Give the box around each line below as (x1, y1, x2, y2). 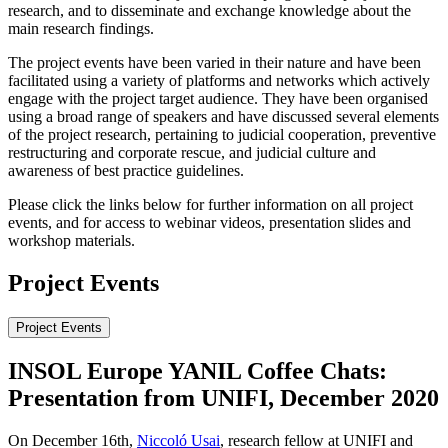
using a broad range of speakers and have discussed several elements (8, 108, 439, 126)
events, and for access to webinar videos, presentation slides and (8, 214, 411, 232)
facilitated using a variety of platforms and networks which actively (8, 72, 430, 90)
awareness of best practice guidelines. (8, 162, 248, 180)
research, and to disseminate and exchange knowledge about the (8, 2, 411, 20)
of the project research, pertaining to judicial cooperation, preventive (8, 126, 436, 144)
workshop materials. (8, 232, 139, 250)
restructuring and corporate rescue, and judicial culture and (8, 144, 376, 162)
